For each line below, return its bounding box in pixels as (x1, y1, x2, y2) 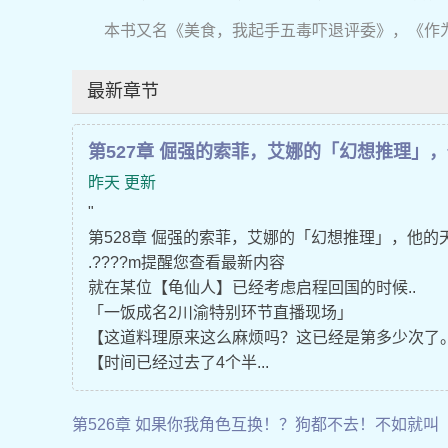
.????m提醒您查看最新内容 (88, 253, 285, 271)
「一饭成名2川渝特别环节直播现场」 (88, 303, 353, 321)
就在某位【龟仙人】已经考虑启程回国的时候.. (88, 278, 416, 296)
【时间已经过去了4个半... (88, 353, 269, 371)
